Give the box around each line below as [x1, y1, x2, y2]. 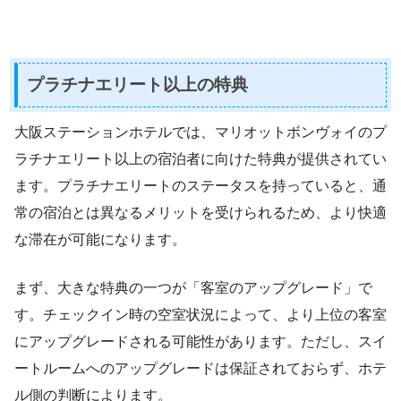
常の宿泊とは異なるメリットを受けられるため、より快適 [14, 205, 387, 221]
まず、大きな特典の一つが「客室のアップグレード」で [14, 280, 372, 296]
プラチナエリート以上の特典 [27, 74, 248, 94]
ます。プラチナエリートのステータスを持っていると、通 [14, 178, 387, 194]
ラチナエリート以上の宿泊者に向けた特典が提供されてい [14, 151, 387, 167]
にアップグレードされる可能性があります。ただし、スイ [14, 334, 387, 350]
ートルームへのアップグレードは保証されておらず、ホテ [14, 361, 387, 377]
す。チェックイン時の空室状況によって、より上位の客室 [14, 307, 387, 323]
